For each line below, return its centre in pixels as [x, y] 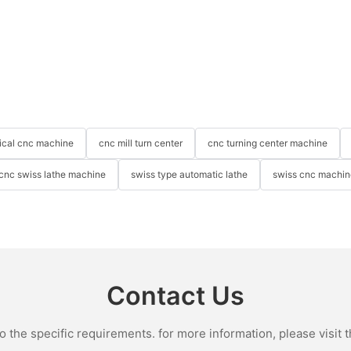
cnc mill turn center [141, 143]
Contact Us [175, 296]
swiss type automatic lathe [189, 175]
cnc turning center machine [268, 143]
